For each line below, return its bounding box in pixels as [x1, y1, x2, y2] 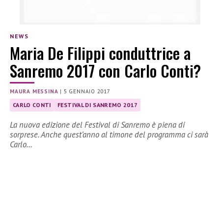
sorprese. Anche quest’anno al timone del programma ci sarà [10, 129, 208, 140]
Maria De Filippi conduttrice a [10, 41, 191, 65]
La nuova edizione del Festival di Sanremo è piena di [10, 119, 185, 131]
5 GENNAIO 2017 [63, 88, 111, 95]
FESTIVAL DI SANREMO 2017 [57, 101, 138, 109]
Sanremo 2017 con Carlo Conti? [10, 59, 201, 82]
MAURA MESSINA [10, 88, 58, 95]
